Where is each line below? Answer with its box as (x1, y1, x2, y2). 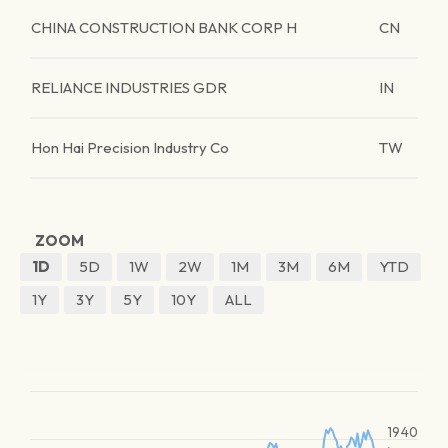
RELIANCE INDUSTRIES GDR (31, 78, 227, 97)
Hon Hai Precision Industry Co (31, 138, 229, 157)
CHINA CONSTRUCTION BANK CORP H (31, 18, 297, 37)
